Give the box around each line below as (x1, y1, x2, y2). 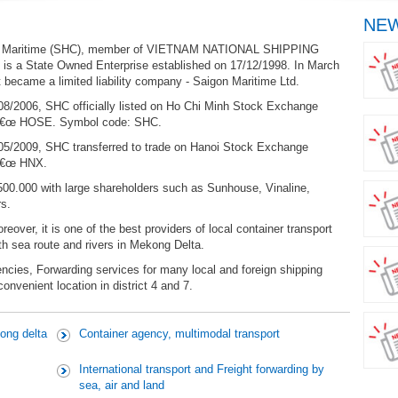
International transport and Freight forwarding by (79, 362, 324, 376)
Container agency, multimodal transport (79, 327, 280, 340)
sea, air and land (79, 378, 164, 392)
